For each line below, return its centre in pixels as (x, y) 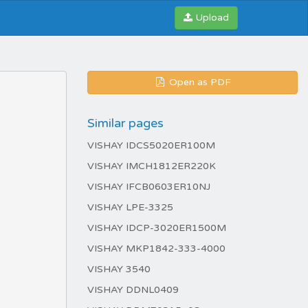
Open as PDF (199, 82)
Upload (212, 18)
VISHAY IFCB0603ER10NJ (149, 187)
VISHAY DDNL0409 (133, 290)
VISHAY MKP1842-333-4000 (156, 249)
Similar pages (125, 123)
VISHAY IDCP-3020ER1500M (157, 228)
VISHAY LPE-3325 (130, 207)
